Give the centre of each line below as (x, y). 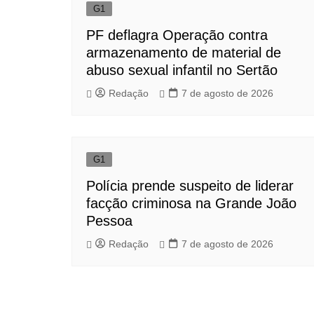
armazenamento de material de (184, 52)
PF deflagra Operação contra (177, 35)
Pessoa (109, 220)
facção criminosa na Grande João (191, 203)
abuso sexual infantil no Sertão (182, 70)
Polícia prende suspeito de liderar (190, 185)
